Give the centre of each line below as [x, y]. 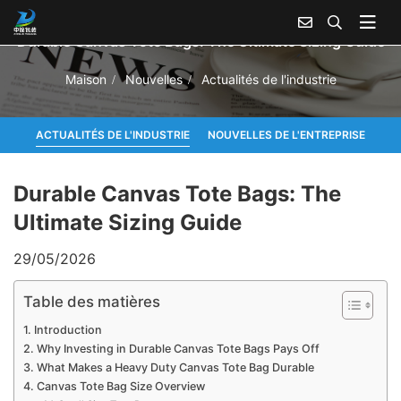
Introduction [68, 329]
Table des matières [92, 301]
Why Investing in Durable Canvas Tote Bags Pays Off [178, 348]
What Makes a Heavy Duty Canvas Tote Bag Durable [175, 367]
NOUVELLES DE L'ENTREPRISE [286, 134]
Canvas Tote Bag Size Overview [120, 386]
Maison [85, 79]
